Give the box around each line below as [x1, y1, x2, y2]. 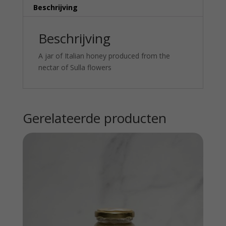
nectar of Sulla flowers [38, 62, 111, 72]
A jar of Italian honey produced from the [38, 50, 170, 61]
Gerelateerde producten [22, 108, 166, 127]
